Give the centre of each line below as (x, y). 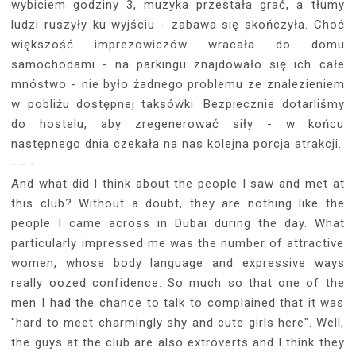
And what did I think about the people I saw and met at (178, 183)
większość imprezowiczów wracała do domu (178, 44)
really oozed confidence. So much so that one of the (178, 282)
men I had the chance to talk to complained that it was (178, 302)
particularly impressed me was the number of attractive (178, 243)
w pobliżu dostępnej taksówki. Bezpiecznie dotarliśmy (178, 104)
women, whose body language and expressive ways (178, 263)
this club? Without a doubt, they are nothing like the (178, 203)
